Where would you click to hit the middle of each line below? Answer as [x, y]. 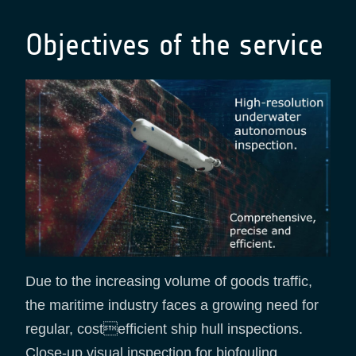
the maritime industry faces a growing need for [172, 306]
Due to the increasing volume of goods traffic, [169, 282]
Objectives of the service [174, 44]
